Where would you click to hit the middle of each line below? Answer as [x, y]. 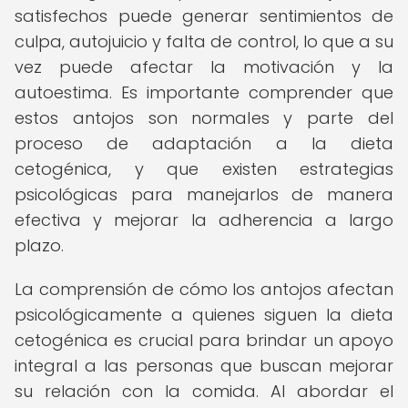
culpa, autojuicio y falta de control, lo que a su [204, 41]
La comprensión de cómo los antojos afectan [204, 289]
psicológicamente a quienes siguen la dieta [204, 315]
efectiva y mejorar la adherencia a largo [204, 220]
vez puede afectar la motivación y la [204, 67]
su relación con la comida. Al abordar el [204, 391]
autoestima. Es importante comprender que [204, 92]
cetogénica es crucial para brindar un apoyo [204, 340]
